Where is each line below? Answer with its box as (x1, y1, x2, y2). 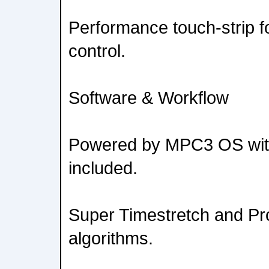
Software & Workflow (68, 88, 229, 107)
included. (68, 158, 138, 178)
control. (68, 41, 125, 61)
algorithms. (68, 228, 153, 248)
